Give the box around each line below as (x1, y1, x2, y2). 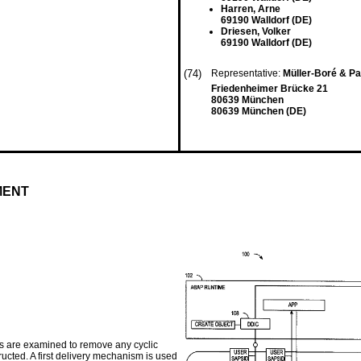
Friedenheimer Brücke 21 (211, 83, 328, 94)
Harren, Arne (221, 3, 280, 15)
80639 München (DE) (211, 106, 306, 117)
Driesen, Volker (221, 26, 291, 37)
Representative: (211, 68, 283, 79)
